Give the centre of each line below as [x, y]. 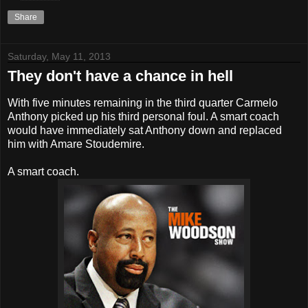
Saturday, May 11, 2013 [59, 57]
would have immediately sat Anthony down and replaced [145, 131]
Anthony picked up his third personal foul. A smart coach [143, 117]
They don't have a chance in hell [120, 76]
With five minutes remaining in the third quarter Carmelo [143, 103]
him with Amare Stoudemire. [76, 144]
